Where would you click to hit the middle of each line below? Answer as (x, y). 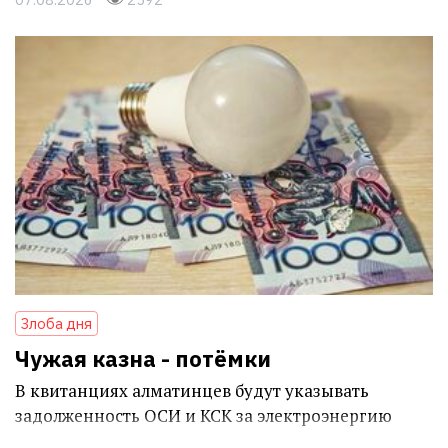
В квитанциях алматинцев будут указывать (192, 391)
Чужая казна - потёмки (143, 359)
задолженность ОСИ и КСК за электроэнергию (203, 416)
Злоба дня (56, 324)
